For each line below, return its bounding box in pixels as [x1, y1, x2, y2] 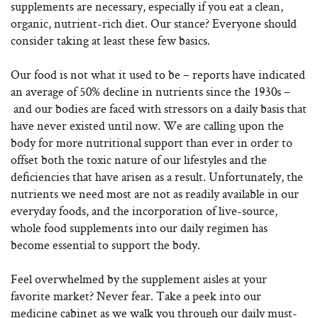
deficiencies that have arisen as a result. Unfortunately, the [11, 168, 303, 185]
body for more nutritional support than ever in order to [11, 134, 292, 150]
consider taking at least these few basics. [11, 32, 210, 48]
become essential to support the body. [11, 236, 200, 253]
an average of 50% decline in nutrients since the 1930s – [11, 83, 290, 99]
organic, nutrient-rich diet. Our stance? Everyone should [11, 15, 297, 31]
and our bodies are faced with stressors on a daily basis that [11, 100, 307, 116]
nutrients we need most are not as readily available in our [11, 185, 299, 202]
